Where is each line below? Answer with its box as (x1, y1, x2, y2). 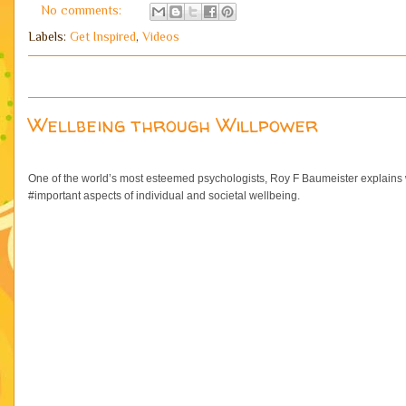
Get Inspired (70, 29, 136, 43)
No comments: (41, 2, 125, 17)
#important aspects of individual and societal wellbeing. (28, 189, 300, 202)
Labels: (28, 29, 70, 43)
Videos (142, 29, 179, 43)
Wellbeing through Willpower (28, 111, 318, 139)
